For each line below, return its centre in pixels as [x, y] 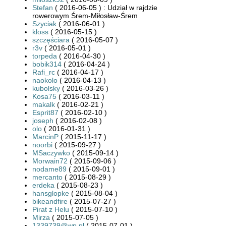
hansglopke [51, 193]
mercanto [47, 177]
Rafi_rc [44, 72]
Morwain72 [50, 161]
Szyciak [44, 23]
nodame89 [49, 169]
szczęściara [51, 40]
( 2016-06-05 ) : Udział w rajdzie [105, 7]
